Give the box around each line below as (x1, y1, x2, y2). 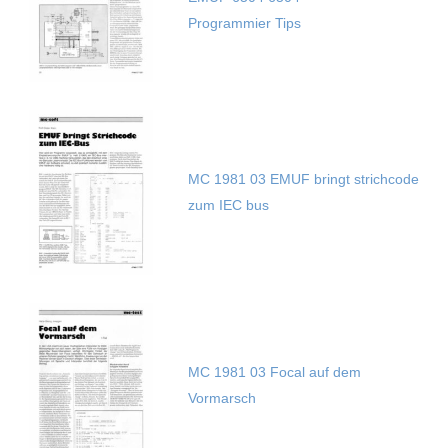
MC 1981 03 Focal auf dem (187, 364, 361, 381)
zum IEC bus (187, 197, 269, 214)
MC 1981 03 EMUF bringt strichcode (187, 171, 419, 188)
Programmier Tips (187, 15, 301, 32)
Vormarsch (187, 390, 256, 407)
